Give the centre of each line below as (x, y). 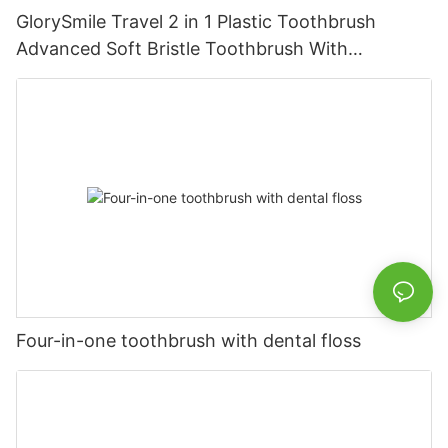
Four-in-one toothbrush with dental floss (188, 340)
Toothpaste (65, 76)
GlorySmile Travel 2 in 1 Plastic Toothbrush (196, 22)
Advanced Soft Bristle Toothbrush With (182, 49)
